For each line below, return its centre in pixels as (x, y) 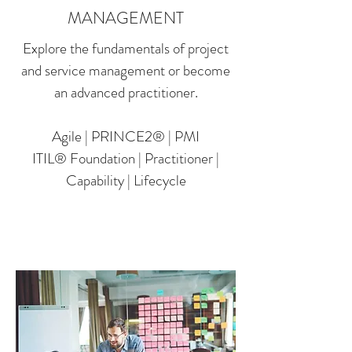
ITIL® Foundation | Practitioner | (126, 158)
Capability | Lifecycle (126, 180)
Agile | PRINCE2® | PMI (126, 136)
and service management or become (126, 70)
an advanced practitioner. (126, 92)
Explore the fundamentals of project (126, 48)
